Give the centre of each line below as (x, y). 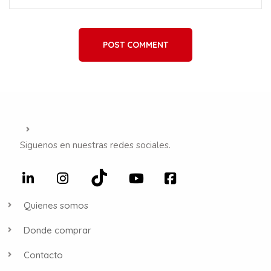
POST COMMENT (135, 44)
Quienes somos (56, 205)
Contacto (43, 255)
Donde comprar (57, 230)
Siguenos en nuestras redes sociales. (95, 145)
